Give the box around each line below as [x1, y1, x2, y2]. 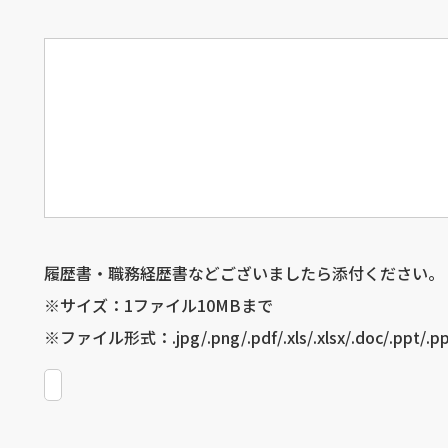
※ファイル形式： [44, 324, 172, 349]
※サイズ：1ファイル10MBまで [44, 292, 273, 317]
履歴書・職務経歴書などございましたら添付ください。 [44, 260, 444, 285]
